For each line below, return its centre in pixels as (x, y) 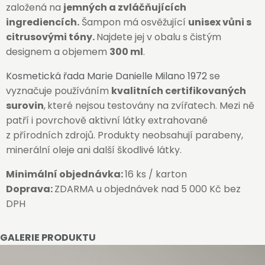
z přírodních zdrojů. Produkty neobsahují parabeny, (125, 135)
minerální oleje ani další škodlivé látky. (94, 150)
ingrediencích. (43, 22)
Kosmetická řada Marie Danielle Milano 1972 (106, 76)
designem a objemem (58, 52)
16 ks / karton (156, 174)
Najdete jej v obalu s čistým (159, 37)
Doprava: (30, 189)
